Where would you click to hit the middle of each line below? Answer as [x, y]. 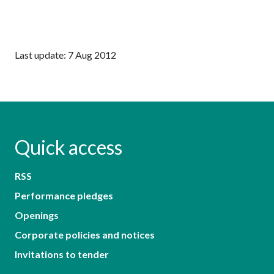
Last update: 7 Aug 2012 [65, 54]
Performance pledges [64, 195]
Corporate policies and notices [85, 234]
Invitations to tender [62, 254]
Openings [37, 215]
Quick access [68, 147]
